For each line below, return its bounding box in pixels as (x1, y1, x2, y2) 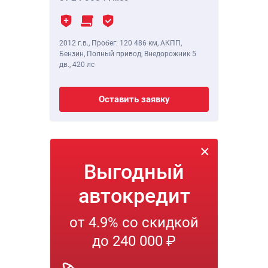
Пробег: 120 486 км (92, 39, 157, 48)
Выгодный (84, 160, 184, 184)
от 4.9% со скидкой (69, 214, 199, 232)
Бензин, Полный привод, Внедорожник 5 (59, 50, 196, 59)
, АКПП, (157, 39, 182, 48)
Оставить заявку (98, 94, 170, 105)
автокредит (78, 184, 190, 208)
